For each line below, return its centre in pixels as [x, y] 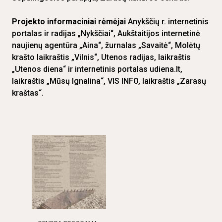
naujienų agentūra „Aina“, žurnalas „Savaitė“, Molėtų [106, 46]
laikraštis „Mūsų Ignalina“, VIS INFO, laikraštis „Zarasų [109, 81]
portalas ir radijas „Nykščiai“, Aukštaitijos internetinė [106, 34]
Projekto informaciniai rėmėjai [69, 22]
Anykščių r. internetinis [167, 22]
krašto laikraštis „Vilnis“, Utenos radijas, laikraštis [101, 57]
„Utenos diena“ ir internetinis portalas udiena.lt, [97, 69]
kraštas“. [28, 93]
